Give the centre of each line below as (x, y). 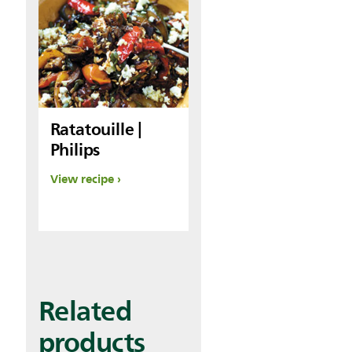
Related (84, 310)
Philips (75, 149)
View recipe (82, 179)
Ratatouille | (96, 129)
